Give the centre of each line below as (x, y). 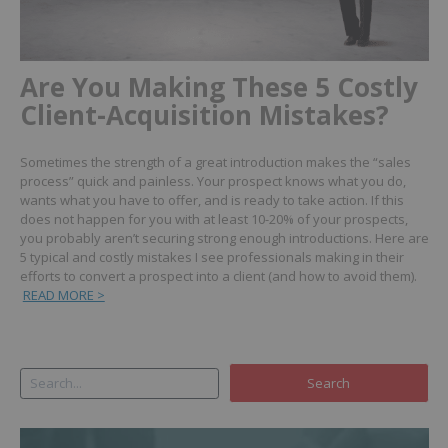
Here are (401, 237)
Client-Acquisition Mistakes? (204, 114)
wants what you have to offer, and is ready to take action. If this (211, 199)
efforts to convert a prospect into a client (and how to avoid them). (218, 275)
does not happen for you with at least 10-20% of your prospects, (213, 218)
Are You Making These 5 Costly (218, 86)
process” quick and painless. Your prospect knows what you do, (212, 180)
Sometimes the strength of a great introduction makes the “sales (215, 161)
